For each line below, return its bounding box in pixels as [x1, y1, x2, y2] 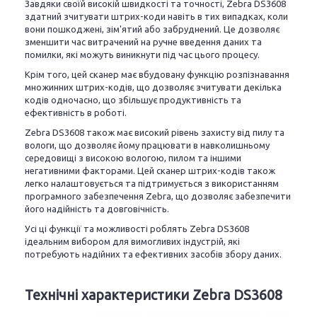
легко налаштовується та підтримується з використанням [25, 178, 279, 188]
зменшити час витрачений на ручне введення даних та [25, 37, 262, 47]
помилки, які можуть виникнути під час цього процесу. [25, 50, 260, 59]
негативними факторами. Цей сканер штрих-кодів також [25, 166, 275, 175]
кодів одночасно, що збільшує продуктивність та [25, 95, 241, 105]
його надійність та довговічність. [25, 204, 169, 214]
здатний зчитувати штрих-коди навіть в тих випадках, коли [25, 11, 288, 21]
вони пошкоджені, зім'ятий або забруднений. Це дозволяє [25, 24, 279, 34]
